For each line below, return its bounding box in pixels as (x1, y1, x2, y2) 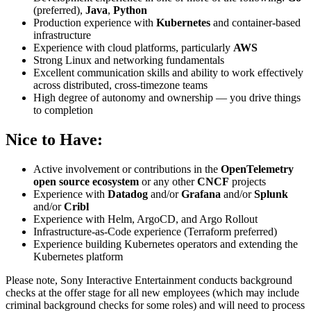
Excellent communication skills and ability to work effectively (33, 67, 303, 79)
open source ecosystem (33, 176, 139, 188)
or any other (139, 176, 197, 188)
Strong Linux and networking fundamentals (33, 54, 224, 67)
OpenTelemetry (221, 163, 294, 176)
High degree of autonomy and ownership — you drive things (33, 92, 301, 104)
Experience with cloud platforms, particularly (33, 42, 233, 54)
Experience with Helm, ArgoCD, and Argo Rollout (33, 213, 258, 226)
